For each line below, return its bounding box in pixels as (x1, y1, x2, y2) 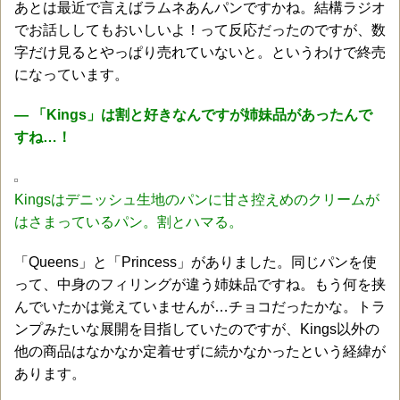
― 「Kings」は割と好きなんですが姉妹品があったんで (14, 106, 372, 122)
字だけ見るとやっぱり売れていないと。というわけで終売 (14, 44, 386, 60)
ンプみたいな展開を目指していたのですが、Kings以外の (14, 321, 379, 337)
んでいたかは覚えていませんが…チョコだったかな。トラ (14, 298, 386, 314)
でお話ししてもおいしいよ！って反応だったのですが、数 (14, 21, 386, 37)
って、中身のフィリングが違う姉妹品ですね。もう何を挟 (14, 276, 386, 292)
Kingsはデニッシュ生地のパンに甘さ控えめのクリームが (14, 191, 379, 207)
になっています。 (14, 66, 129, 82)
